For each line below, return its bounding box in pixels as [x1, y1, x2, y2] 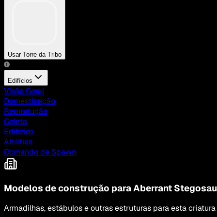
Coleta [4, 116, 27, 126]
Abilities [4, 136, 32, 147]
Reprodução [4, 106, 47, 116]
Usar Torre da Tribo [8, 50, 62, 58]
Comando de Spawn [4, 146, 76, 157]
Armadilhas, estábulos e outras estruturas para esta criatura [4, 203, 216, 214]
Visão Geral [4, 85, 44, 96]
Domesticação [4, 95, 55, 106]
